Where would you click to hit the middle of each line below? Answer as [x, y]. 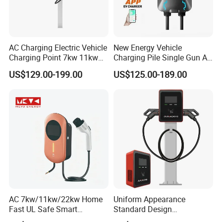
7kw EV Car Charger [148, 68]
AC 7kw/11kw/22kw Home [56, 199]
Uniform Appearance [149, 199]
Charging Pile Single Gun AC [163, 58]
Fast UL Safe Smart [43, 209]
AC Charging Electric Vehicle [58, 48]
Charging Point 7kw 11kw [54, 58]
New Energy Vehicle [147, 48]
